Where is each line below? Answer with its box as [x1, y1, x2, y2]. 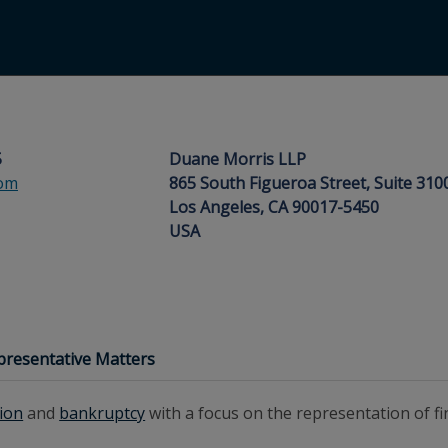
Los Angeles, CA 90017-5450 [169, 196, 379, 218]
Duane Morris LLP [169, 148, 306, 170]
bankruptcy [59, 402, 146, 424]
